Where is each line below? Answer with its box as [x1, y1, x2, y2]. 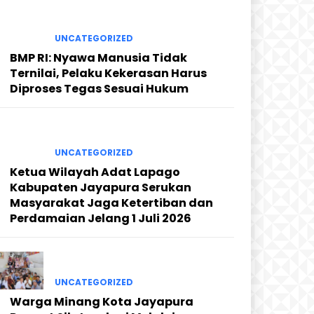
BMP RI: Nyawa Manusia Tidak [10, 49, 187, 66]
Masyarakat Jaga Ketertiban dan [10, 194, 213, 211]
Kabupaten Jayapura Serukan [10, 179, 191, 196]
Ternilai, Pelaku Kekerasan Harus [10, 64, 207, 81]
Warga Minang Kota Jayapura [10, 294, 193, 310]
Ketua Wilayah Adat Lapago [10, 163, 180, 180]
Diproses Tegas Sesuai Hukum [10, 80, 189, 97]
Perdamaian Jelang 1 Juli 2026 [10, 210, 191, 226]
